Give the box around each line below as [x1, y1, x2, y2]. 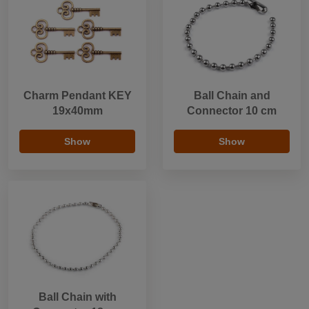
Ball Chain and [193, 89, 270, 101]
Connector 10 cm [187, 104, 277, 117]
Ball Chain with [38, 290, 117, 303]
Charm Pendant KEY [23, 89, 132, 101]
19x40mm [52, 104, 103, 117]
